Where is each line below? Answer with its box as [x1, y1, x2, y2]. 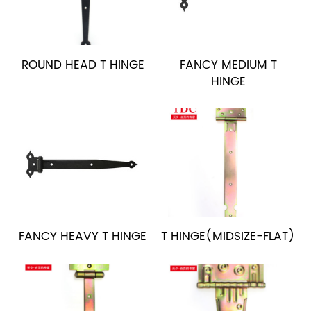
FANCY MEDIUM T [179, 55, 277, 75]
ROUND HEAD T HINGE [21, 55, 144, 75]
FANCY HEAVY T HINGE [19, 227, 147, 247]
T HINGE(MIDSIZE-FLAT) [161, 227, 296, 247]
